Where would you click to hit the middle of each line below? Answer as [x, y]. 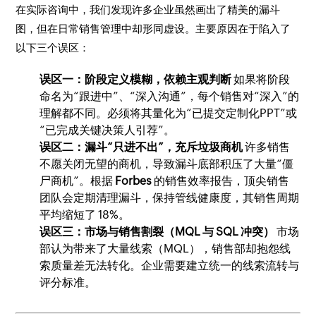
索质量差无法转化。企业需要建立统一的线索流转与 [170, 265]
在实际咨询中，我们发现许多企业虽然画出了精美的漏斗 [148, 9]
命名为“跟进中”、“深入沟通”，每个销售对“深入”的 [170, 96]
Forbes [134, 181]
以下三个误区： [53, 47]
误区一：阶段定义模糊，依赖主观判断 [136, 79]
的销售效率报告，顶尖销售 [221, 181]
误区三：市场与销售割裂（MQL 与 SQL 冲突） [157, 231]
